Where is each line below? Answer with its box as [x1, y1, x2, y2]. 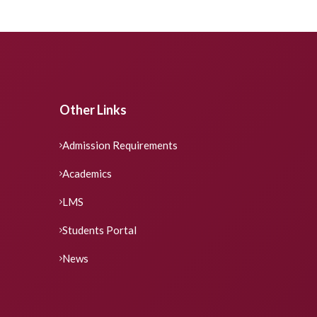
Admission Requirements [62, 139, 178, 152]
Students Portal [62, 224, 137, 237]
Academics [62, 167, 112, 180]
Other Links [59, 102, 127, 118]
